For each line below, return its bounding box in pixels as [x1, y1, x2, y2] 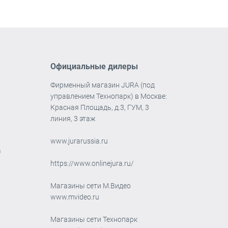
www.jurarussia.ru [50, 136, 108, 145]
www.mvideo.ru [50, 192, 99, 201]
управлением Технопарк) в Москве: [50, 92, 167, 100]
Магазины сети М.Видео [50, 181, 131, 190]
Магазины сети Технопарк [50, 215, 137, 223]
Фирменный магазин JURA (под [50, 80, 155, 89]
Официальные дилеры [50, 61, 138, 71]
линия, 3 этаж [50, 114, 96, 123]
